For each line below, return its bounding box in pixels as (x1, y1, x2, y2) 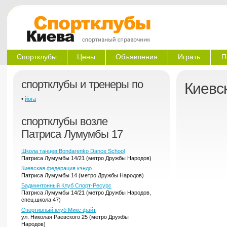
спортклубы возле (21, 115, 107, 128)
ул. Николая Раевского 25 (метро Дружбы (21, 214, 129, 220)
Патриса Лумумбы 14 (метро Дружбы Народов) (21, 172, 144, 178)
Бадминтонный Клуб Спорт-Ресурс (21, 182, 111, 188)
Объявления (116, 53, 158, 61)
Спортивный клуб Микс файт (21, 207, 96, 213)
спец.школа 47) (21, 197, 61, 203)
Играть (178, 53, 200, 61)
